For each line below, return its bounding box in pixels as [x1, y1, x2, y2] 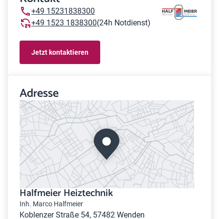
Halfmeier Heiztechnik [20, 185, 113, 201]
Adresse [20, 84, 59, 103]
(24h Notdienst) [97, 18, 151, 27]
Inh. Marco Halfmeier [20, 200, 83, 208]
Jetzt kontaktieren [31, 48, 88, 56]
